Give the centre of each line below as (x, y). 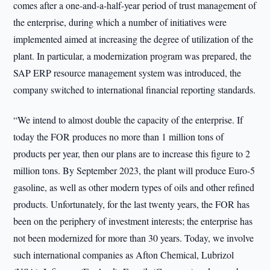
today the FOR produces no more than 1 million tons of (119, 137)
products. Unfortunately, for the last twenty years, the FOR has (132, 204)
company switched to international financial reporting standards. (135, 89)
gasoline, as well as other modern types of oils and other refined (134, 187)
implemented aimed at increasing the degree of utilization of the (133, 39)
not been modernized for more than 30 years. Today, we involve (134, 238)
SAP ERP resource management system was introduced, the (127, 73)
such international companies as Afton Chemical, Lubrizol (124, 255)
